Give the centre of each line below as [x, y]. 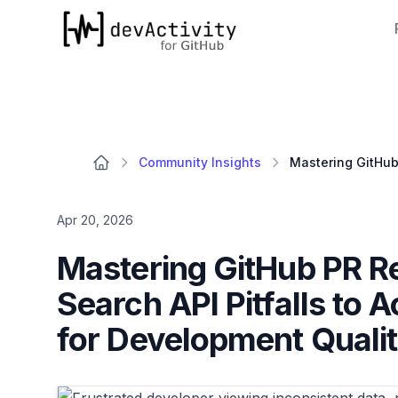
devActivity [94, 17]
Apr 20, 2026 [95, 220]
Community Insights [200, 162]
